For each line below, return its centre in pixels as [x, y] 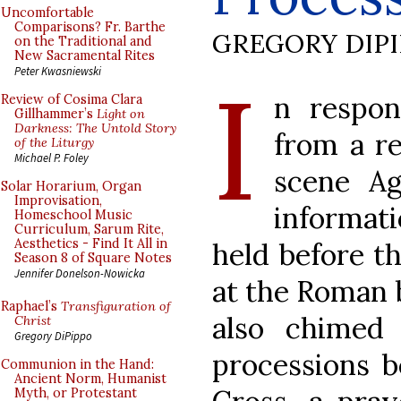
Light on [121, 114]
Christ [33, 320]
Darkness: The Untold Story [95, 128]
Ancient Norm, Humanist [90, 379]
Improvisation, [58, 200]
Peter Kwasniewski [58, 71]
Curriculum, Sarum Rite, [89, 229]
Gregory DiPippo [53, 336]
